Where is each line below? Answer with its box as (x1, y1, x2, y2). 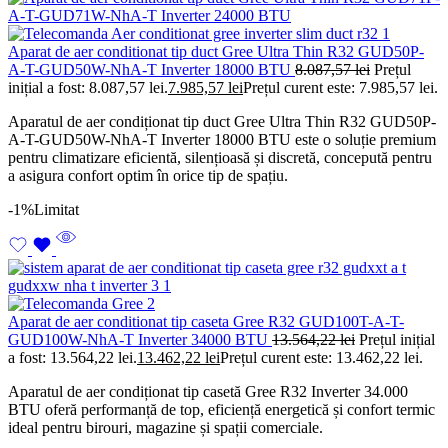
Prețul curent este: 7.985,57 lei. (243, 79, 438, 97)
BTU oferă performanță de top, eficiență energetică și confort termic (8, 401, 435, 419)
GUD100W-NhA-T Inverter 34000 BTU (8, 331, 272, 349)
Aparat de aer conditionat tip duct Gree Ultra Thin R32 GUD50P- (8, 43, 424, 61)
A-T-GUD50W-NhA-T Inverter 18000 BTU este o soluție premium (8, 131, 436, 149)
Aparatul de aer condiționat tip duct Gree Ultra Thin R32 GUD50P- (8, 113, 436, 131)
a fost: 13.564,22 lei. (8, 349, 137, 367)
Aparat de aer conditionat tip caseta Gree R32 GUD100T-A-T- (8, 313, 404, 331)
